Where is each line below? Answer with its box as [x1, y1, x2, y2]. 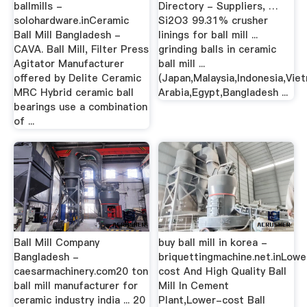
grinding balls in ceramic [158, 42, 277, 56]
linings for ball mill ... [158, 27, 258, 42]
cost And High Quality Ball [158, 265, 287, 278]
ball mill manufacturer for [13, 279, 138, 293]
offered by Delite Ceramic [13, 71, 141, 85]
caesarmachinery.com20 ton [13, 265, 148, 278]
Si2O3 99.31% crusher [158, 13, 269, 27]
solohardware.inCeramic [13, 13, 129, 27]
